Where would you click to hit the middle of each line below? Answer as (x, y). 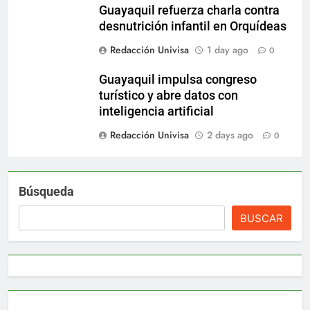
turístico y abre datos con (168, 95)
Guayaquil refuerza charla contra (189, 10)
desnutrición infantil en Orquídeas (193, 26)
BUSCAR (262, 218)
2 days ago (230, 135)
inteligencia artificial (156, 111)
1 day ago (228, 49)
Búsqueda (46, 191)
